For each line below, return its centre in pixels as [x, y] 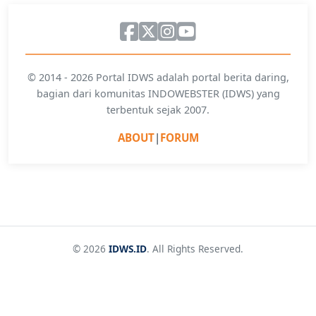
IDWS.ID [128, 249]
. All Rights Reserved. [195, 249]
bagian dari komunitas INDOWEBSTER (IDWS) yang [158, 94]
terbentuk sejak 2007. [158, 110]
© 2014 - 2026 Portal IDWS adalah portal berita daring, [158, 78]
